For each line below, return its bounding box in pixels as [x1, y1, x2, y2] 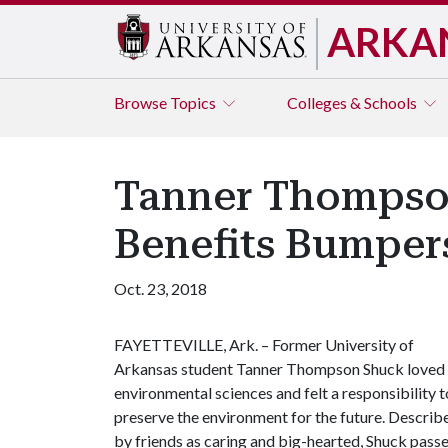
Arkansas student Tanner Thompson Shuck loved [114, 359, 445, 378]
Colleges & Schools [287, 93, 420, 112]
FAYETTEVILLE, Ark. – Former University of [114, 335, 414, 354]
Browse [114, 93, 170, 112]
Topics [170, 93, 219, 112]
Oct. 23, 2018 [114, 279, 207, 298]
